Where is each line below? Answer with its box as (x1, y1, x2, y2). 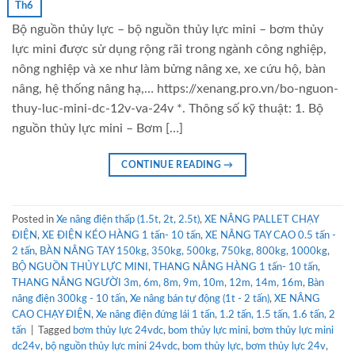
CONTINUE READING (121, 160, 224, 170)
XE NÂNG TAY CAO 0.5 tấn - (205, 230, 336, 240)
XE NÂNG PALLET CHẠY (204, 214, 319, 224)
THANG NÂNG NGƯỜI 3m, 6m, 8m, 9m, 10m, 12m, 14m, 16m (12, 277, 303, 288)
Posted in (12, 214, 56, 224)
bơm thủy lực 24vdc (73, 325, 163, 335)
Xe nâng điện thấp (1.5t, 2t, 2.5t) (56, 214, 200, 224)
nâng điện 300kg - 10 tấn (12, 293, 125, 303)
